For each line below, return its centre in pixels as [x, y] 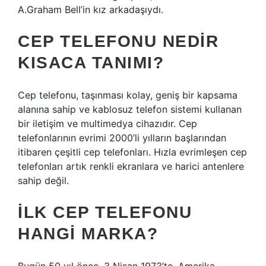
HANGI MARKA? [88, 234]
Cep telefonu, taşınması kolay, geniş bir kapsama [128, 95]
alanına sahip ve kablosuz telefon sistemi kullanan [130, 109]
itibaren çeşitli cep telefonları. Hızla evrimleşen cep [132, 152]
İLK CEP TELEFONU [105, 212]
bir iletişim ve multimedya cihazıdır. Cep [107, 123]
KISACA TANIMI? [91, 63]
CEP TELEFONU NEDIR [118, 41]
